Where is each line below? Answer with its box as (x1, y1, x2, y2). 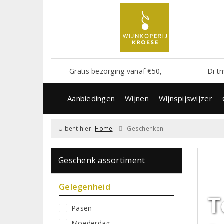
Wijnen (125, 93, 149, 103)
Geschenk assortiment (58, 154, 145, 166)
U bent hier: (58, 124, 93, 133)
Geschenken (127, 124, 164, 133)
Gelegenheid (59, 181, 110, 192)
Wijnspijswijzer (158, 93, 212, 103)
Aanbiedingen (67, 93, 115, 103)
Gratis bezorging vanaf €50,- (69, 66, 165, 76)
